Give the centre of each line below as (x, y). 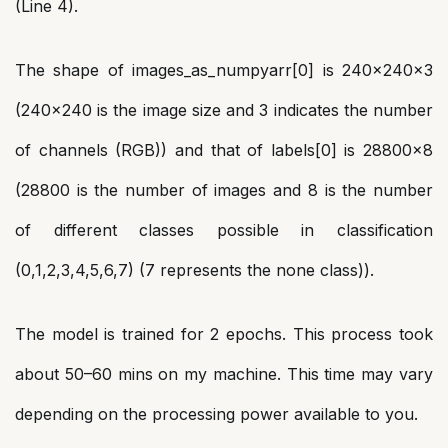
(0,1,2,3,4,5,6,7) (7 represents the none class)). (194, 270)
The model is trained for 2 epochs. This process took (224, 334)
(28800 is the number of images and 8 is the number (224, 190)
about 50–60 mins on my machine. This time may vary (224, 374)
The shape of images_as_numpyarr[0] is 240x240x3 (224, 70)
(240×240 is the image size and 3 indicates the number (224, 110)
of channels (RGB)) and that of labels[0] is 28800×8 (224, 150)
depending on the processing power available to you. (216, 414)
